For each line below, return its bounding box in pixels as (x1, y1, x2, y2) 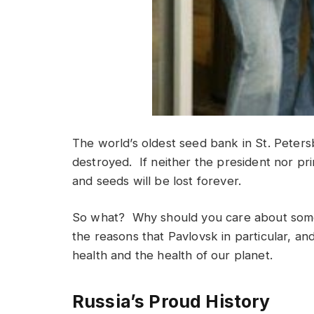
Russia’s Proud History (72, 290, 271, 312)
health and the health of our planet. (72, 248, 273, 263)
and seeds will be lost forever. (72, 173, 242, 188)
